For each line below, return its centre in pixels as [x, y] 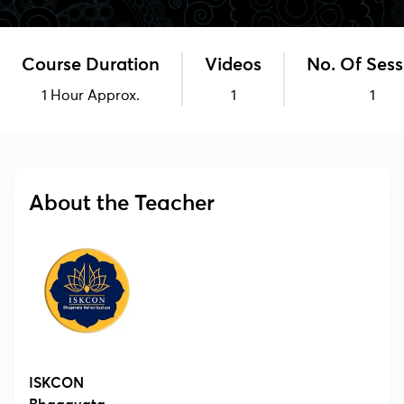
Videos [233, 65]
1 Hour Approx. [91, 96]
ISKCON [56, 383]
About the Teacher [122, 204]
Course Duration [91, 65]
